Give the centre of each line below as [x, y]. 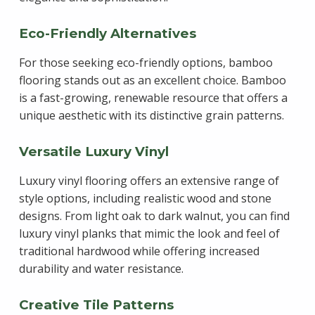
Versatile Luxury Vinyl [94, 152]
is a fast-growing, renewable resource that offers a [153, 98]
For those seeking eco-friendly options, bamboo [146, 63]
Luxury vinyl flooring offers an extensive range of [149, 181]
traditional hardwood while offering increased [139, 251]
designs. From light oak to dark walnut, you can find [154, 216]
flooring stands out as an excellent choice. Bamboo [152, 81]
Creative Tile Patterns [96, 304]
